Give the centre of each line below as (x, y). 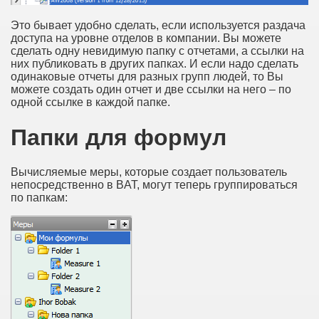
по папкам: (39, 198)
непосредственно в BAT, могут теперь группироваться (154, 185)
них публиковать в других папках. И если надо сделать (155, 64)
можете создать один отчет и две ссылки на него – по (151, 90)
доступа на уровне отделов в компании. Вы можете (146, 38)
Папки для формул (119, 137)
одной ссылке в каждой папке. (90, 103)
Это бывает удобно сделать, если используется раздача (158, 26)
